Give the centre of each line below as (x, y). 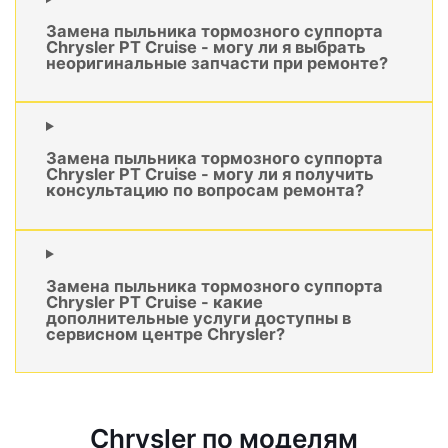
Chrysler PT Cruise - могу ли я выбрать (206, 46)
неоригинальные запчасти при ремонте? (217, 62)
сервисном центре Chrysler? (165, 334)
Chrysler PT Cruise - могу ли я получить (210, 174)
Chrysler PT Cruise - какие (154, 302)
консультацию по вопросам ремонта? (205, 190)
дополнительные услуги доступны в (198, 318)
